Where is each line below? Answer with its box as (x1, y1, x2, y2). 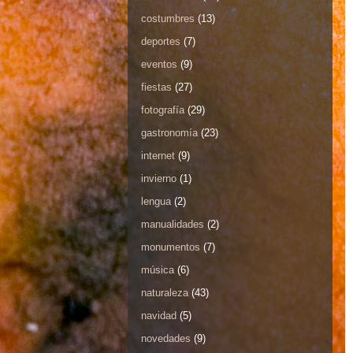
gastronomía (141, 126, 198, 139)
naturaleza (141, 286, 188, 299)
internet (141, 149, 175, 162)
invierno (141, 172, 176, 184)
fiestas (141, 80, 172, 93)
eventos (141, 58, 177, 70)
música (141, 263, 174, 276)
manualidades (141, 217, 204, 230)
